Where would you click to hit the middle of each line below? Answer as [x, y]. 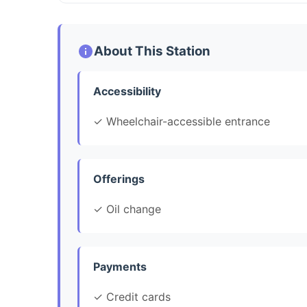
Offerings [119, 179]
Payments [120, 267]
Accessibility [127, 91]
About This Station [152, 51]
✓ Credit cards [132, 297]
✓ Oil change [127, 209]
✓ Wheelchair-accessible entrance [182, 121]
